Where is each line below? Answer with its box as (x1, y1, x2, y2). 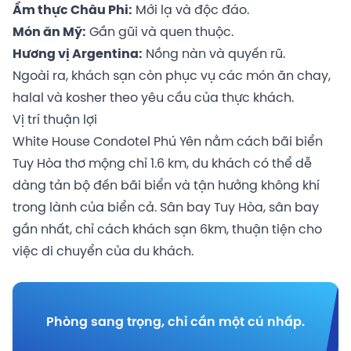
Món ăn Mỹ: (13, 25, 86, 39)
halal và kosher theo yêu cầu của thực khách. (13, 91, 294, 105)
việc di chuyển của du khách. (13, 244, 194, 259)
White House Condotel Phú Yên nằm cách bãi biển (13, 135, 323, 149)
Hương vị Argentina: (13, 47, 143, 61)
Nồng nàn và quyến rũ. (143, 47, 285, 61)
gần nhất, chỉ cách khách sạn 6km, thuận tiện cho (13, 223, 322, 237)
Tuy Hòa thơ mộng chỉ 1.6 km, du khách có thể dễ (13, 157, 312, 171)
